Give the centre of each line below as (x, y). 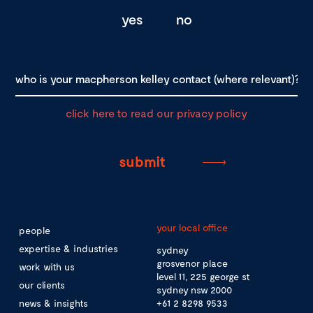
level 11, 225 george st (203, 276)
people (35, 230)
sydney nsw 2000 (194, 290)
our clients (42, 285)
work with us (47, 267)
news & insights (53, 303)
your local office (192, 227)
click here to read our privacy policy (156, 113)
